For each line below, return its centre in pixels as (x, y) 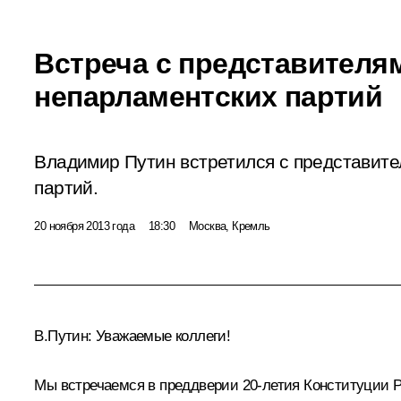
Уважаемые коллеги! (163, 336)
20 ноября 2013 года (84, 226)
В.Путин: (65, 336)
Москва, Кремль (230, 226)
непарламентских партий (209, 96)
